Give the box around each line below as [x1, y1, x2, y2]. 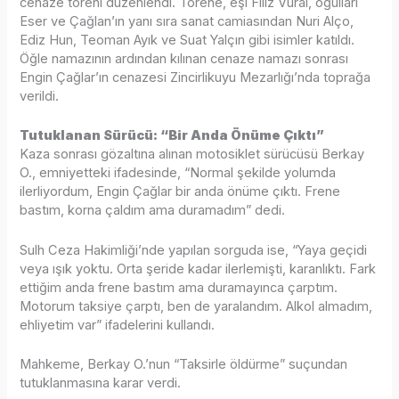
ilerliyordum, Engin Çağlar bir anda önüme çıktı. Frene [20, 183, 341, 200]
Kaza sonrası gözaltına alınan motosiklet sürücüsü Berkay [20, 146, 365, 163]
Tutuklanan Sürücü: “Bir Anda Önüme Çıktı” [20, 127, 325, 144]
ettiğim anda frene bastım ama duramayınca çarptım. [20, 279, 338, 296]
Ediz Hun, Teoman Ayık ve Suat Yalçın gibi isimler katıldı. [20, 31, 355, 48]
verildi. [20, 87, 60, 104]
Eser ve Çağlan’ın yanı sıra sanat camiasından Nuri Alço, [20, 12, 354, 29]
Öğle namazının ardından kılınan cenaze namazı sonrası [20, 50, 349, 67]
